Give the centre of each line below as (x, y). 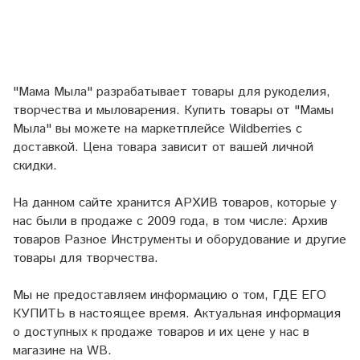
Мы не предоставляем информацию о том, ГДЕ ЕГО (170, 295)
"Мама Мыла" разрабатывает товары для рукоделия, (172, 92)
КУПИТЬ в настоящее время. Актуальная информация (177, 314)
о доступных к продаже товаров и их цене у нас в (161, 332)
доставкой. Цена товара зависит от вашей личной (163, 147)
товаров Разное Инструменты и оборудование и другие (180, 240)
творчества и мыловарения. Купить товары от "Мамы (173, 110)
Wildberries (260, 129)
